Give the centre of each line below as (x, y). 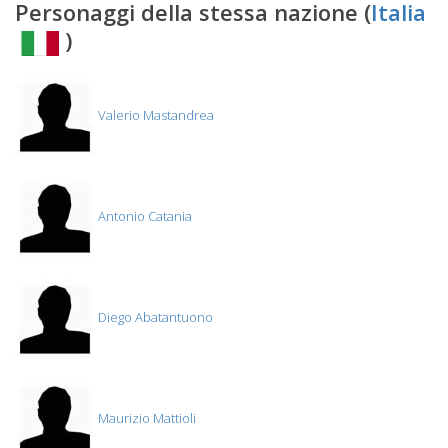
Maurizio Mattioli (145, 418)
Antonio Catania (143, 216)
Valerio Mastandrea (154, 115)
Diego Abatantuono (154, 317)
